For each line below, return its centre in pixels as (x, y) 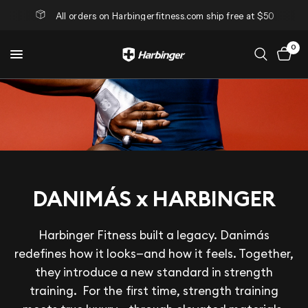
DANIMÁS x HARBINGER (154, 198)
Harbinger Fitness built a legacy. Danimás (154, 235)
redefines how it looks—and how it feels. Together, (154, 253)
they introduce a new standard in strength (154, 272)
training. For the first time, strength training (154, 290)
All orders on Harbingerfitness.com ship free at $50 (165, 16)
